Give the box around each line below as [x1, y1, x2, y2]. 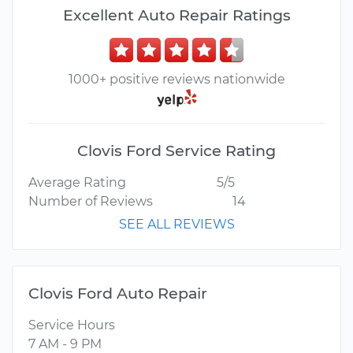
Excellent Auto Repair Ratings [62, 6, 291, 24]
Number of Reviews [28, 194, 153, 210]
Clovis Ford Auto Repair [28, 284, 207, 303]
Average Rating [28, 175, 126, 191]
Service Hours [28, 318, 115, 333]
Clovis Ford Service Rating [77, 141, 276, 161]
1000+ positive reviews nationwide [68, 72, 285, 87]
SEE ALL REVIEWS [118, 217, 235, 232]
